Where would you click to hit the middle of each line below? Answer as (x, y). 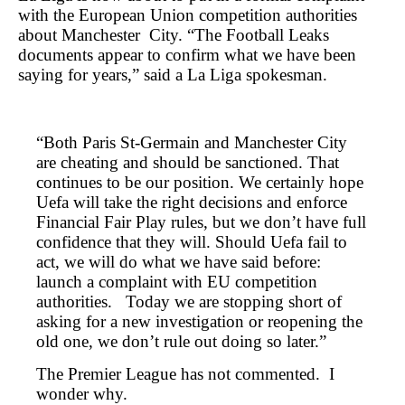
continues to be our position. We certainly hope (200, 183)
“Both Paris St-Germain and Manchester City (192, 143)
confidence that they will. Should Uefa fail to (192, 242)
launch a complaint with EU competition (177, 282)
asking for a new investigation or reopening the (199, 322)
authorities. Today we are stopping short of (189, 302)
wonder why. (82, 393)
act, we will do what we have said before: (179, 262)
